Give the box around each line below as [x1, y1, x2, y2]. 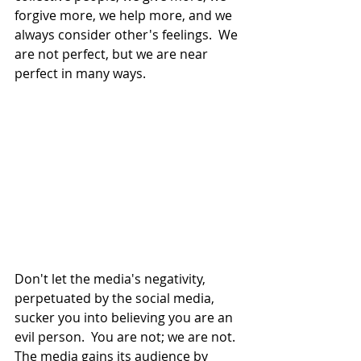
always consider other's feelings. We [15, 26, 241, 44]
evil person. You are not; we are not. [15, 327, 242, 346]
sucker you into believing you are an [15, 308, 236, 326]
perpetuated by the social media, [15, 288, 218, 307]
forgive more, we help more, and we [15, 6, 235, 25]
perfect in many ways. [15, 64, 146, 83]
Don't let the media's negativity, [15, 269, 209, 288]
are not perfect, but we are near [15, 45, 211, 64]
